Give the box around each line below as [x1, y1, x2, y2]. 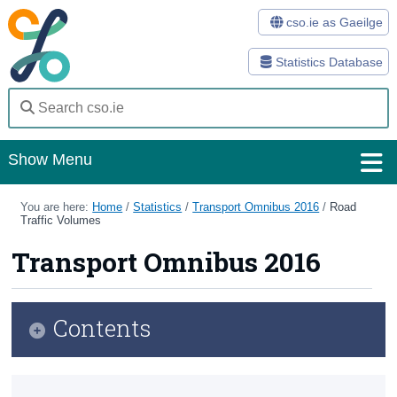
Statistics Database [271, 54, 383, 69]
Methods [7, 308, 69, 328]
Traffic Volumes [20, 213, 102, 227]
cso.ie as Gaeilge [282, 14, 383, 29]
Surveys [7, 346, 62, 365]
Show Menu [7, 150, 92, 168]
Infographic [43, 367, 113, 383]
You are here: [20, 199, 93, 214]
